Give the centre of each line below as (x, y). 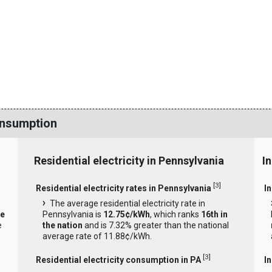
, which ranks (175, 215)
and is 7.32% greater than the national (155, 226)
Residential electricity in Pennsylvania (129, 161)
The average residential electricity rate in (127, 204)
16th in (214, 215)
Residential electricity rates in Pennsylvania (123, 188)
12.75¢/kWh (126, 215)
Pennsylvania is (73, 215)
